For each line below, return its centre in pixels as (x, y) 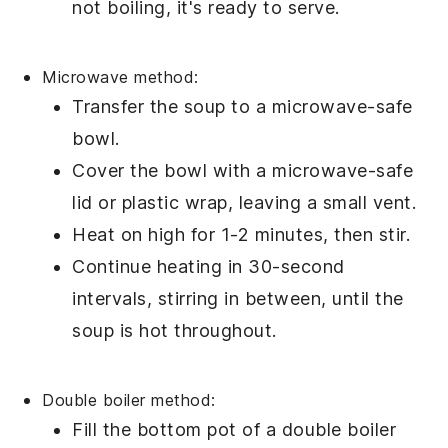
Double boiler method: (129, 400)
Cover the (118, 171)
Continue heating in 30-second (208, 267)
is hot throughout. (195, 331)
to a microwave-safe (319, 107)
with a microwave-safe (310, 171)
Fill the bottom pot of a (177, 430)
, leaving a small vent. (322, 203)
